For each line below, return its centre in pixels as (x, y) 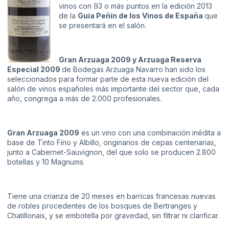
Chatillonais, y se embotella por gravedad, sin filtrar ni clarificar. (113, 215)
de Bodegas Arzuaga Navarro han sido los (134, 70)
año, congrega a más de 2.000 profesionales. (84, 99)
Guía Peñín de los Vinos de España (141, 16)
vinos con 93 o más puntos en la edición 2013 (135, 6)
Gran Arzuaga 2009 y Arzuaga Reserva (130, 60)
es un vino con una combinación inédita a (150, 132)
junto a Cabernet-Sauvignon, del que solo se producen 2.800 (111, 152)
